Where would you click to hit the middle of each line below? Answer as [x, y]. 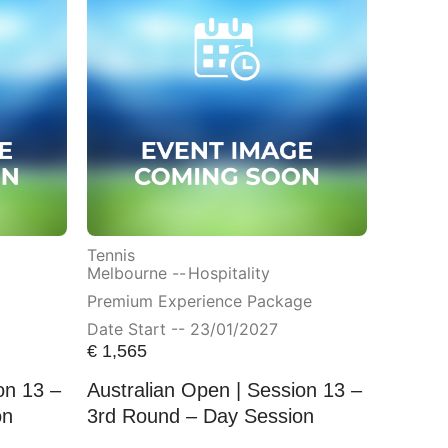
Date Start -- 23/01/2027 [182, 329]
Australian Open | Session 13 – [224, 390]
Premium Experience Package [199, 301]
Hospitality [228, 273]
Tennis [110, 255]
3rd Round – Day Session [200, 416]
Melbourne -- [136, 273]
